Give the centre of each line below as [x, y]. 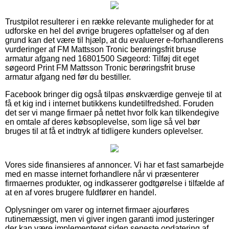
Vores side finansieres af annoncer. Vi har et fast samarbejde [114, 165]
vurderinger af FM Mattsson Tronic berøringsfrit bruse [101, 49]
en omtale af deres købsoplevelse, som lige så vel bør [102, 122]
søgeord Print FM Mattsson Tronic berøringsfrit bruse [100, 67]
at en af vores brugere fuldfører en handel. [81, 192]
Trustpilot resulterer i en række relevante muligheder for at [109, 21]
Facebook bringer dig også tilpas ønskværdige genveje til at [113, 94]
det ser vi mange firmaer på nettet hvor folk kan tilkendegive [112, 112]
